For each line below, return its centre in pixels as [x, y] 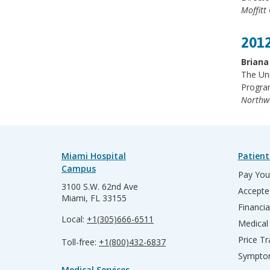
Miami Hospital [94, 156]
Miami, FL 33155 [94, 198]
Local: [74, 219]
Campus [79, 168]
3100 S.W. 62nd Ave [100, 187]
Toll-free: [80, 242]
